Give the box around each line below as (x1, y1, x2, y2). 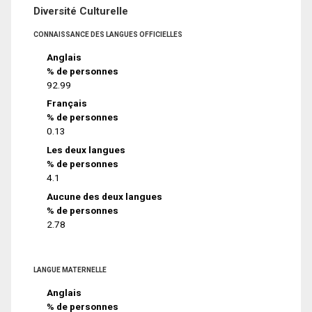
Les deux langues (47, 144, 126, 156)
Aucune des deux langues (47, 191, 163, 203)
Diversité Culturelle (33, 4, 128, 17)
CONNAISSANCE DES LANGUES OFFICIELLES (33, 30, 182, 38)
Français (47, 97, 88, 109)
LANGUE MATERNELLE (33, 266, 107, 274)
